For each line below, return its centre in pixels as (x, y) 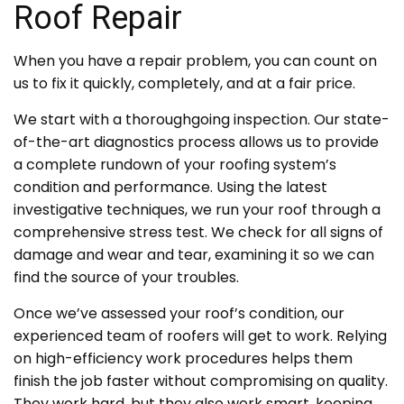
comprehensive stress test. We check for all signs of (198, 233)
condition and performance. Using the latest (170, 188)
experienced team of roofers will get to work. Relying (200, 336)
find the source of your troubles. (126, 278)
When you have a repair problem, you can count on (195, 61)
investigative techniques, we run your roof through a (197, 210)
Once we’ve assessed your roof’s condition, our (179, 314)
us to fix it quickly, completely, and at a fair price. (184, 84)
